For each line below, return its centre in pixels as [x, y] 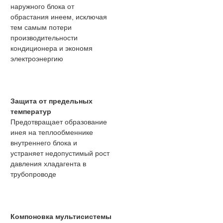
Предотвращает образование [59, 122]
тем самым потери [41, 28]
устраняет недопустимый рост [60, 154]
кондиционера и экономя [52, 49]
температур [31, 112]
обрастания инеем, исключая [59, 17]
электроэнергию [37, 59]
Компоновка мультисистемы [61, 217]
